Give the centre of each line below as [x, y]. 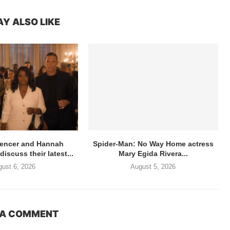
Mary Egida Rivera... [153, 154]
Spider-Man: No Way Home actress [153, 144]
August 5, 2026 [153, 167]
